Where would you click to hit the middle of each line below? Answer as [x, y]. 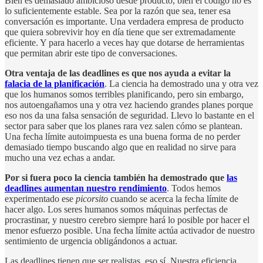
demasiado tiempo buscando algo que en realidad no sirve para [120, 147]
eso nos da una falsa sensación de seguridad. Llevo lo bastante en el [129, 115]
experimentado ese [40, 198]
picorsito [92, 198]
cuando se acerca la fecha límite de [173, 198]
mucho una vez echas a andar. [60, 157]
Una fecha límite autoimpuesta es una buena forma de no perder [122, 136]
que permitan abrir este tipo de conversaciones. [91, 53]
